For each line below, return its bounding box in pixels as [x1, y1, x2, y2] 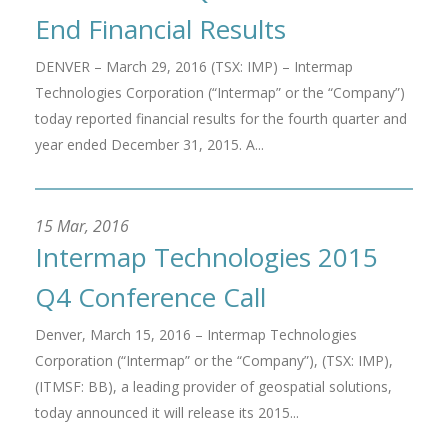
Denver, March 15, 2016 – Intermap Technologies [35, 325, 357, 344]
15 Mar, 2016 [35, 215, 129, 237]
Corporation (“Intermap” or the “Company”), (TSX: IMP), [35, 351, 393, 370]
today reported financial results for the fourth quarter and [35, 109, 407, 128]
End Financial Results [35, 11, 286, 47]
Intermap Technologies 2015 [35, 239, 378, 275]
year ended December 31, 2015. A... [35, 135, 264, 154]
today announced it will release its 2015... [35, 403, 299, 422]
